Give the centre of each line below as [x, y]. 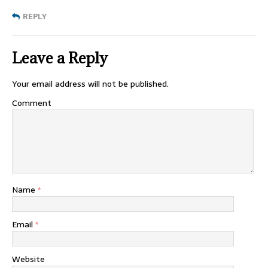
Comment [32, 103]
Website [28, 259]
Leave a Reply [60, 57]
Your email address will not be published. [90, 83]
